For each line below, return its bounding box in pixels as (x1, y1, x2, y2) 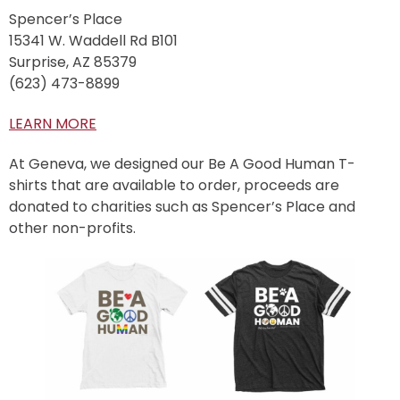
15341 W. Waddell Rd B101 (9, 30, 178, 52)
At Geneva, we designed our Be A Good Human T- (9, 153, 355, 174)
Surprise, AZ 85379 (9, 52, 137, 73)
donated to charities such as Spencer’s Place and (9, 196, 355, 217)
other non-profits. (9, 217, 136, 238)
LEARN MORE (9, 113, 96, 135)
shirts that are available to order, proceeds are (9, 174, 339, 196)
